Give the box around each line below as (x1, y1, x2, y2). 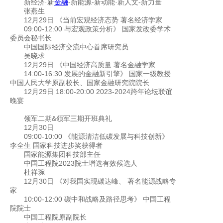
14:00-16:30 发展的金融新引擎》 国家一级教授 (24, 70, 171, 78)
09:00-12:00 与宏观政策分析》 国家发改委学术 (24, 25, 171, 33)
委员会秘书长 (10, 34, 52, 42)
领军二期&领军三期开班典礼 (24, 114, 112, 123)
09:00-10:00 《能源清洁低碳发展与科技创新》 (24, 132, 169, 141)
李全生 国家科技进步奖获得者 (10, 141, 103, 150)
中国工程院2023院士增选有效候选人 (24, 159, 137, 168)
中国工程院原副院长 (24, 213, 87, 222)
